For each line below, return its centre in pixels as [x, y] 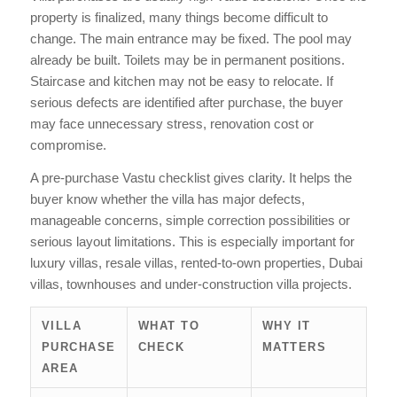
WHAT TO [169, 325]
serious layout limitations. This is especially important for [192, 242]
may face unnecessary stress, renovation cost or [171, 124]
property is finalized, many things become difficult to [179, 18]
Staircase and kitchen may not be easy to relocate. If [181, 82]
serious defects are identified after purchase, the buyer [186, 103]
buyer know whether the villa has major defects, [167, 199]
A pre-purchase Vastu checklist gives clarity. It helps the [191, 178]
